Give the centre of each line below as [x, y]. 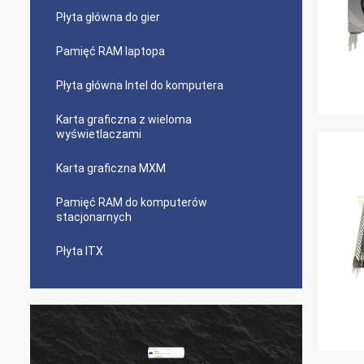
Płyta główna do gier [108, 17]
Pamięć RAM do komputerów [132, 202]
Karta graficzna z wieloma [124, 119]
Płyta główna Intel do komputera [140, 85]
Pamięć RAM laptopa [110, 51]
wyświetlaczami [99, 134]
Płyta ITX [80, 251]
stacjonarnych [94, 217]
